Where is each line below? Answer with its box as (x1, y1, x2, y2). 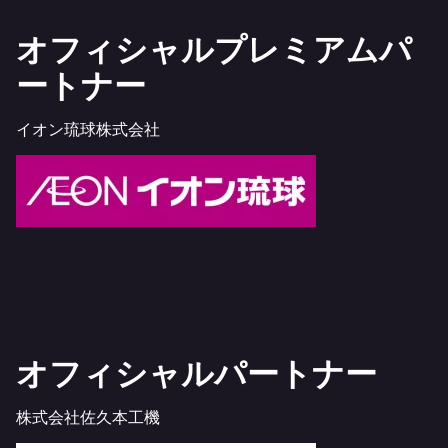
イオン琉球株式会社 (16, 117, 160, 140)
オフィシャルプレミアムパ (16, 26, 412, 70)
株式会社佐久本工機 (16, 405, 160, 428)
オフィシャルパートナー (16, 350, 377, 394)
